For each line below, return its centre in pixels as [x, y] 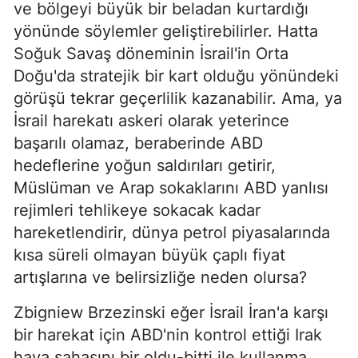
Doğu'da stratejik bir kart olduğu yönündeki [176, 76]
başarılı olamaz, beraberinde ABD [138, 143]
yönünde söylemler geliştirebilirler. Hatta [166, 31]
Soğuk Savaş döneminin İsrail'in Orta [151, 54]
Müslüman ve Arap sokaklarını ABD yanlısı [171, 188]
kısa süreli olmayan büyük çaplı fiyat [149, 255]
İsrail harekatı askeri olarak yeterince [151, 121]
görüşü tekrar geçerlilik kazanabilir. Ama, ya [178, 98]
